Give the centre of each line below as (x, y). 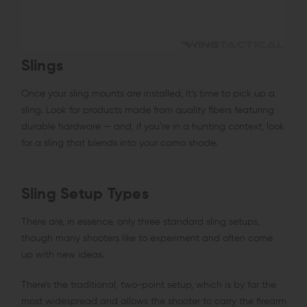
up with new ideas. (62, 255)
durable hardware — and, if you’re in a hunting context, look (152, 126)
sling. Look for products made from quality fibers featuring (147, 110)
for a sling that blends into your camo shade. (119, 143)
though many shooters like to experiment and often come (147, 239)
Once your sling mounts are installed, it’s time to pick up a (148, 94)
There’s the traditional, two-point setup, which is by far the (148, 285)
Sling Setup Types (85, 195)
